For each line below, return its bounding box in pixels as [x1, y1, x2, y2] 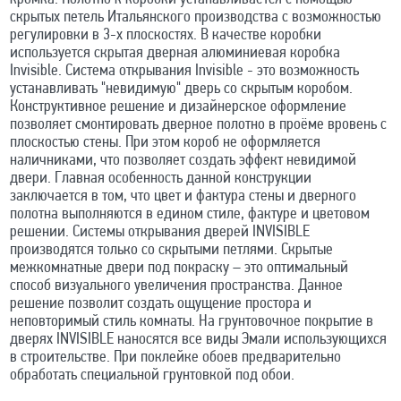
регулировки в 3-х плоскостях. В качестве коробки [9, 26, 321, 44]
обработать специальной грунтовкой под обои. [9, 366, 294, 384]
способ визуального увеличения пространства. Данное [9, 277, 343, 294]
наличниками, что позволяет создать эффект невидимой [9, 151, 356, 169]
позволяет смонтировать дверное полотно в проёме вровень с [9, 115, 387, 133]
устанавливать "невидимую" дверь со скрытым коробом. [9, 80, 353, 98]
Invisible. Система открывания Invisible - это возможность [9, 62, 359, 80]
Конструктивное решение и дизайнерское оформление [9, 98, 346, 115]
